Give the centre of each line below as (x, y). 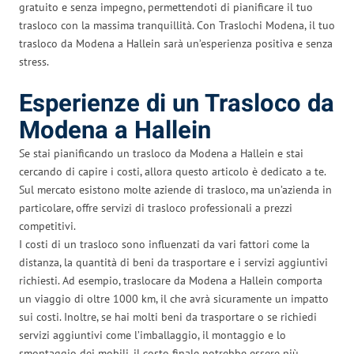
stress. (34, 61)
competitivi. (47, 226)
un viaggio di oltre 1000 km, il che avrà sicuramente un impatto (174, 298)
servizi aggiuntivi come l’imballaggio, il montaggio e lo (153, 335)
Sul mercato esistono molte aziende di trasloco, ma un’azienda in (175, 189)
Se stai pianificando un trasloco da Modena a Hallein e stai (161, 153)
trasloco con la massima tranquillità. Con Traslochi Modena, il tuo (177, 25)
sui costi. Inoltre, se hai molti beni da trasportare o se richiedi (168, 316)
